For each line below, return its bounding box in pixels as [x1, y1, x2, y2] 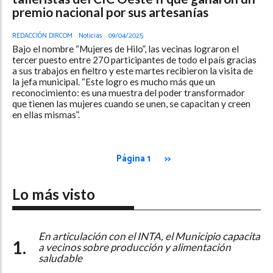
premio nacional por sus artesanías [12, 4, 208, 19]
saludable [38, 251, 82, 264]
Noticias [79, 30, 102, 42]
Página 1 [116, 151, 151, 167]
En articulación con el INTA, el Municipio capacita [38, 229, 260, 243]
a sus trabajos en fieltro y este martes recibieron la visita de [12, 65, 253, 77]
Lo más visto [12, 185, 95, 204]
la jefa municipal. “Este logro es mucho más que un [12, 76, 215, 88]
